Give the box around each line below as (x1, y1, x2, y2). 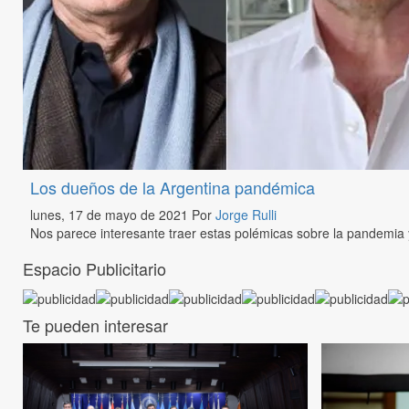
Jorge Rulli (215, 205, 277, 225)
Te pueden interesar (23, 312, 168, 337)
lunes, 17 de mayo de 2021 (29, 205, 192, 225)
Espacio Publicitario (23, 257, 166, 281)
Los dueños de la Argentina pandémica (29, 175, 315, 200)
